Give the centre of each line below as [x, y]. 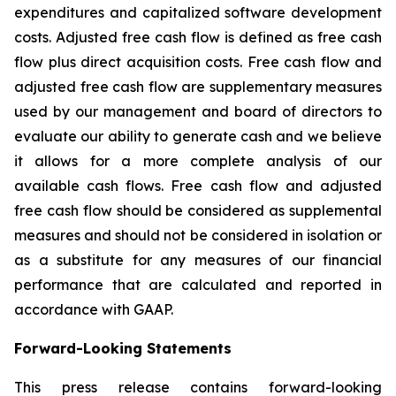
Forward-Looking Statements [123, 348]
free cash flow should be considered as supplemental [198, 210]
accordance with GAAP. [94, 309]
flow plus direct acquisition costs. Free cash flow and [198, 62]
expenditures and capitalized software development [198, 12]
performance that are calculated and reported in [198, 285]
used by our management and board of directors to [198, 111]
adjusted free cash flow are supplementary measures [198, 87]
